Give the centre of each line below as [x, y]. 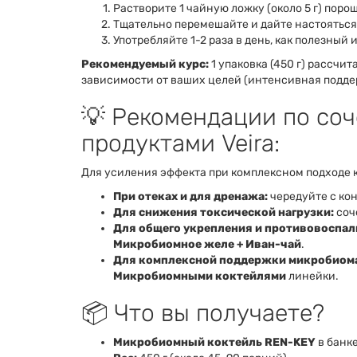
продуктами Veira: [180, 144]
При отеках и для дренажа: [190, 197]
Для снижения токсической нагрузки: [224, 213]
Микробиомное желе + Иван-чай [207, 245]
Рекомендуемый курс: [145, 65]
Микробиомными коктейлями [200, 277]
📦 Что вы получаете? [203, 314]
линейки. [312, 277]
